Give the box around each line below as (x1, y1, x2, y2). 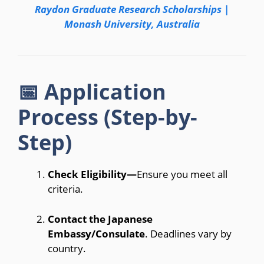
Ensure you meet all (137, 167, 227, 181)
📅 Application (18, 77, 166, 107)
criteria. (48, 182, 83, 196)
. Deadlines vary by (145, 226, 232, 240)
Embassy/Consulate (48, 226, 145, 240)
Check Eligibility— (48, 167, 137, 181)
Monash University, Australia (64, 17, 200, 31)
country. (48, 241, 86, 255)
